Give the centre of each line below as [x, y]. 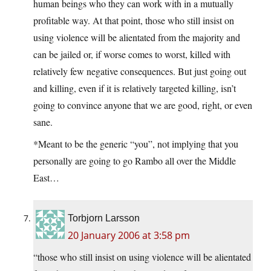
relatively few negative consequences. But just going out [140, 71]
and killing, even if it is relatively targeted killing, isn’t [135, 88]
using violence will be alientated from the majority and [137, 38]
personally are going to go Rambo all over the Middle [135, 161]
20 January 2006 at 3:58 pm [129, 236]
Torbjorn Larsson [104, 218]
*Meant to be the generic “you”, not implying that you [136, 144]
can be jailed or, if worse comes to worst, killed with [132, 54]
